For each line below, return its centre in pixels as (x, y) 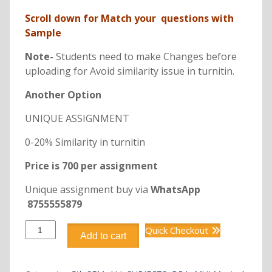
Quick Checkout (176, 230)
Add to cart (103, 236)
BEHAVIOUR (48, 252)
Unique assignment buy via (87, 190)
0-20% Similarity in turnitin (85, 142)
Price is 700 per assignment (91, 166)
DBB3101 (43, 226)
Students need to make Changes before (145, 57)
